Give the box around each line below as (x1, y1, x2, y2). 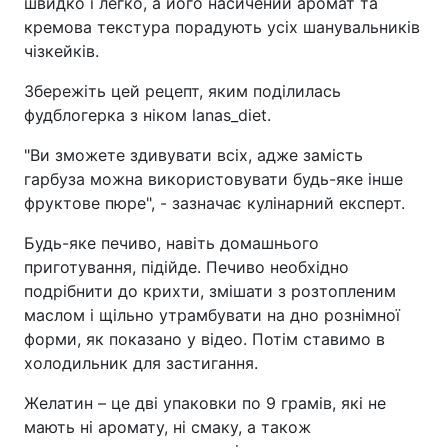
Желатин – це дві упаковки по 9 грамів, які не (24, 393, 386, 413)
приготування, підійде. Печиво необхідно (24, 257, 349, 277)
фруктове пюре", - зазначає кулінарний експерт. (24, 193, 405, 213)
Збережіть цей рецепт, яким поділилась (24, 81, 341, 101)
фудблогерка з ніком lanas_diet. (24, 105, 271, 125)
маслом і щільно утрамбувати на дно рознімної (24, 305, 400, 325)
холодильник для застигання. (24, 353, 258, 373)
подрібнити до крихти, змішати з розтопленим (24, 281, 396, 301)
